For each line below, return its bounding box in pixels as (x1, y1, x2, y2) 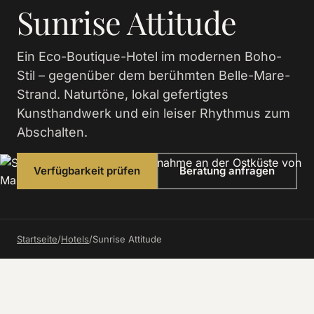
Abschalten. (17, 125, 88, 139)
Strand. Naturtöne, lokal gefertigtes (17, 87, 228, 102)
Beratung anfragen (179, 164, 275, 177)
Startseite (17, 233, 57, 245)
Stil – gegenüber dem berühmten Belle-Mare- (17, 68, 290, 83)
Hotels (61, 233, 89, 245)
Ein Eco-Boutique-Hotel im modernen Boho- (17, 49, 282, 64)
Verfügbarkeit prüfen (34, 164, 140, 177)
